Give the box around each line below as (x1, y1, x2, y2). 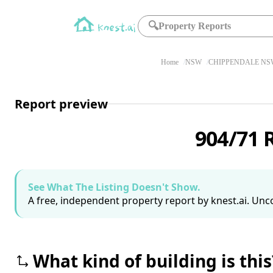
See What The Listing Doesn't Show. (28, 180, 200, 194)
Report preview (15, 95, 108, 112)
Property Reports (158, 21, 232, 31)
